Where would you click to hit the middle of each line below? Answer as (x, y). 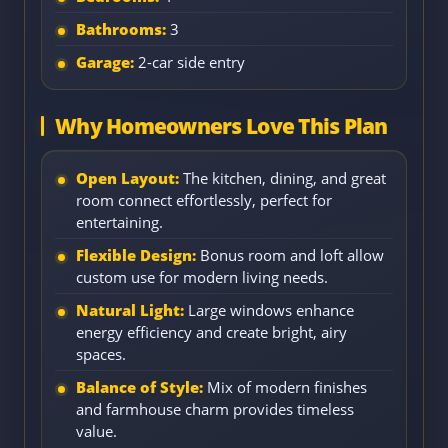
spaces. (101, 353)
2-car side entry (189, 61)
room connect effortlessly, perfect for (204, 199)
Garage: (105, 61)
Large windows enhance (269, 309)
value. (96, 430)
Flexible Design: (136, 254)
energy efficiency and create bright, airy (211, 331)
